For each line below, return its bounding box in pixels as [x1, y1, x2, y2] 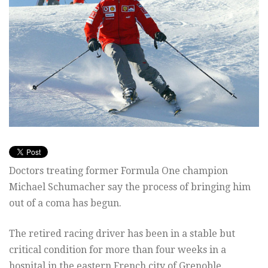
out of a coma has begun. [9, 197, 121, 209]
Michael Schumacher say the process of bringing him [9, 181, 251, 193]
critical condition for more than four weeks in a [9, 244, 226, 256]
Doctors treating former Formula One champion [9, 165, 228, 177]
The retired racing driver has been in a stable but [9, 228, 235, 240]
